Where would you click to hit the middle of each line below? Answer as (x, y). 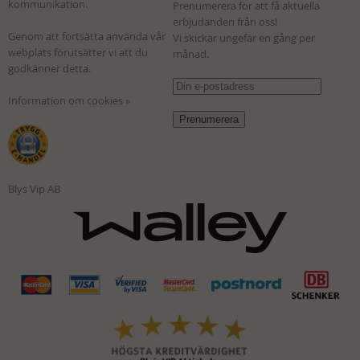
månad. (192, 53)
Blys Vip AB (34, 188)
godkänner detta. (49, 68)
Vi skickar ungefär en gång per (244, 37)
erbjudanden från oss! (225, 21)
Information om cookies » (69, 100)
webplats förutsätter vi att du (78, 52)
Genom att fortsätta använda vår (87, 36)
